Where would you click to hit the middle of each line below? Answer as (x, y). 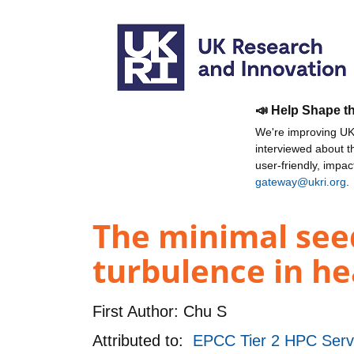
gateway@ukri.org (301, 182)
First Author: (136, 311)
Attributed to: (143, 340)
